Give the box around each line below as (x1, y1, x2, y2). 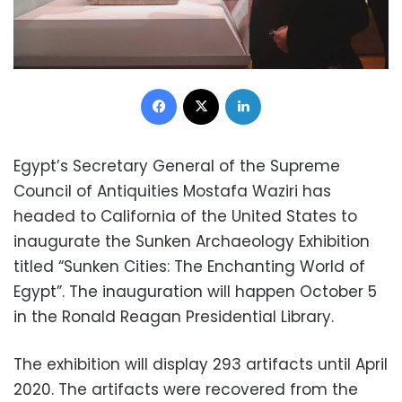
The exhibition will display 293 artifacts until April (13, 353, 388, 375)
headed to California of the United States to (13, 205, 357, 227)
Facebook (176, 78, 235, 96)
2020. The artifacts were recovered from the (13, 378, 358, 400)
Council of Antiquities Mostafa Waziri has (13, 179, 331, 202)
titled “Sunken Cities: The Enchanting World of (13, 255, 365, 277)
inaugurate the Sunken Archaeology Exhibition (13, 230, 370, 252)
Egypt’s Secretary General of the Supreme (13, 154, 340, 177)
